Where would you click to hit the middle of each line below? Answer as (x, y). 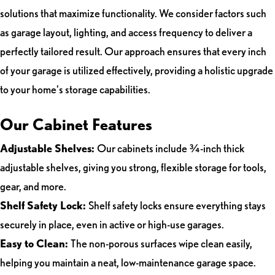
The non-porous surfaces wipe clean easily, (161, 243)
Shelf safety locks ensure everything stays (177, 205)
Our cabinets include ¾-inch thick (171, 148)
